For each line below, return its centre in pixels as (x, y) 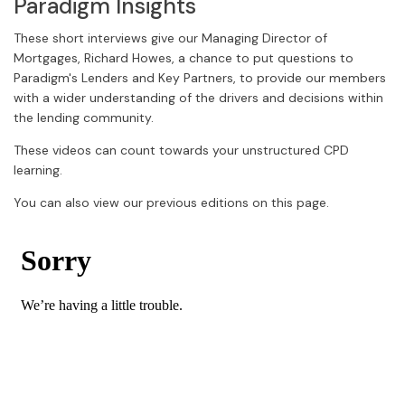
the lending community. (84, 117)
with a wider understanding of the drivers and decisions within (198, 97)
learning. (40, 170)
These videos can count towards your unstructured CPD (181, 150)
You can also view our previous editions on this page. (171, 202)
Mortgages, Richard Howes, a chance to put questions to (184, 57)
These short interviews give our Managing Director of (170, 38)
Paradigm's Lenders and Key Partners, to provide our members (200, 77)
